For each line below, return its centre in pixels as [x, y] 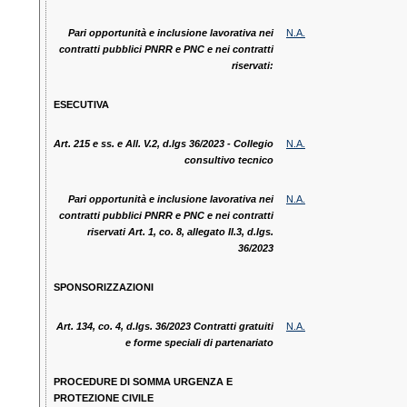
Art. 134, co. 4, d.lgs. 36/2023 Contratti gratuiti [164, 327]
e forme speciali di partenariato [199, 343]
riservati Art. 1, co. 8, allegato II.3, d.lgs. [180, 232]
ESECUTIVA [81, 105]
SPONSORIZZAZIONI [103, 288]
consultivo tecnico [228, 160]
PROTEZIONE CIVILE [103, 398]
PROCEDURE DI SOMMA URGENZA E [143, 382]
